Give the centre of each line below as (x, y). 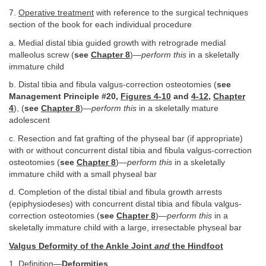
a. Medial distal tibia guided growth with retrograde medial (117, 43)
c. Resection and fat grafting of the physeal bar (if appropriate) (126, 138)
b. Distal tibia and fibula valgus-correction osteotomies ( (113, 85)
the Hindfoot (197, 246)
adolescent (29, 121)
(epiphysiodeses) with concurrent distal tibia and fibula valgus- (125, 204)
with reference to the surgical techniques (171, 13)
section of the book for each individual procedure (100, 25)
